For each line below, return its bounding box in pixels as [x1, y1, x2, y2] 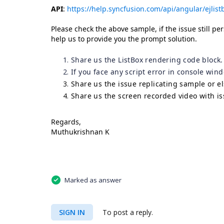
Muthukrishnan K [51, 127, 109, 136]
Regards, [51, 117, 81, 126]
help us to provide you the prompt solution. [51, 34, 197, 43]
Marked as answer [64, 175, 121, 185]
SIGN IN [59, 207, 85, 217]
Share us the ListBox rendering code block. [71, 55, 223, 64]
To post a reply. [100, 207, 153, 217]
